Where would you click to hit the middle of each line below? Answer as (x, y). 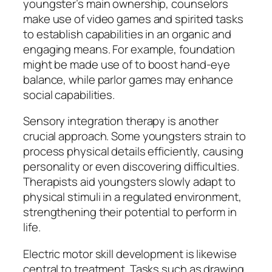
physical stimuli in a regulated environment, (132, 197)
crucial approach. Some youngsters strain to (134, 136)
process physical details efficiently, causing (133, 151)
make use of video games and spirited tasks (133, 19)
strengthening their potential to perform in (130, 212)
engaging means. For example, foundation (129, 49)
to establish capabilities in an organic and (127, 34)
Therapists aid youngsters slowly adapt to (129, 182)
